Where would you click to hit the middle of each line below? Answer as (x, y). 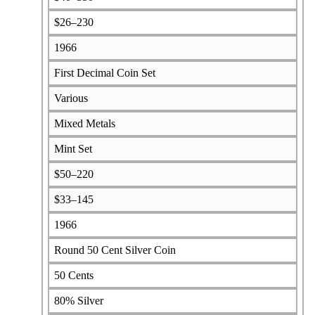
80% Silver (78, 300)
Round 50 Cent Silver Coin (115, 250)
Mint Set (73, 148)
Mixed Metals (84, 123)
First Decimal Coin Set (104, 72)
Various (71, 98)
